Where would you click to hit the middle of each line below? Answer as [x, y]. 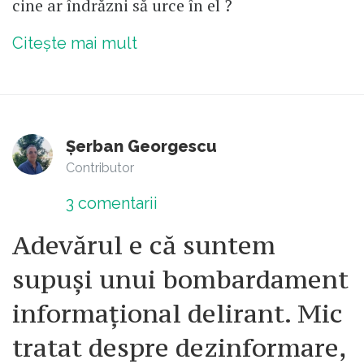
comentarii [116, 203]
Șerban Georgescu [141, 146]
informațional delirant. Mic [178, 313]
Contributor [100, 167]
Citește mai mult [75, 43]
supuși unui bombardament [180, 279]
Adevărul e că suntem [144, 245]
